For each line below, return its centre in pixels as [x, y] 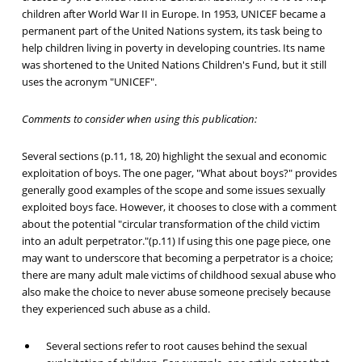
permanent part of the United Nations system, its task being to [172, 31]
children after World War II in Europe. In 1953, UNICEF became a [173, 14]
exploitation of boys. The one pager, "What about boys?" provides [179, 173]
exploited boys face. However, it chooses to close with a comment [179, 207]
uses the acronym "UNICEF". [89, 82]
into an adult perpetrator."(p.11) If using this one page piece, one [176, 241]
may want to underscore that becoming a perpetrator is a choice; [177, 258]
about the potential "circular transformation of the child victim [170, 224]
